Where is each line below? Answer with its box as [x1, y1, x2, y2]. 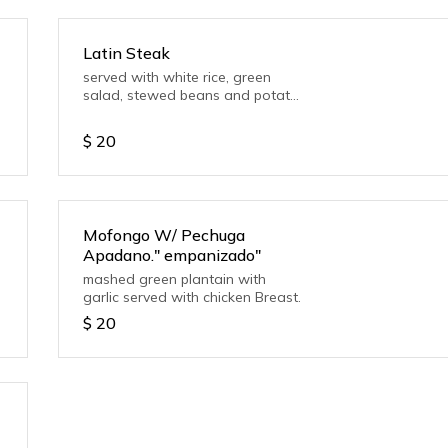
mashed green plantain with [83, 270, 267, 288]
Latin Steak [83, 43, 171, 63]
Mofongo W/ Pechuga [83, 225, 246, 245]
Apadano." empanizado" [83, 245, 262, 265]
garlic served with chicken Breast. [83, 288, 302, 306]
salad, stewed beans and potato [83, 86, 300, 104]
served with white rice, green [83, 68, 272, 86]
